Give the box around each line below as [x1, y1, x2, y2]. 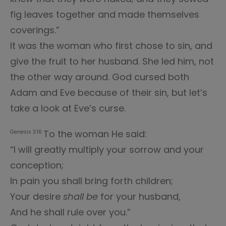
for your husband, [98, 190, 181, 203]
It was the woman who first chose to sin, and [10, 39, 212, 52]
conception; [10, 159, 64, 172]
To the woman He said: [43, 128, 147, 140]
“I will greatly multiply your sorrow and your [10, 143, 204, 156]
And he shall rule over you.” [10, 206, 131, 218]
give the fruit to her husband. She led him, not [10, 55, 214, 68]
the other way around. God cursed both [10, 71, 189, 83]
